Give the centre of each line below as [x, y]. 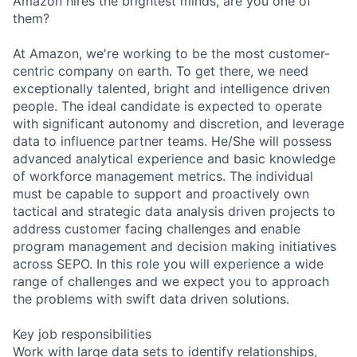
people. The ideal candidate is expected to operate [167, 106]
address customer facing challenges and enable [157, 228]
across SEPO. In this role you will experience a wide [168, 263]
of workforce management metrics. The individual [163, 176]
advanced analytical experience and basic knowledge [174, 158]
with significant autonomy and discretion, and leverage [178, 123]
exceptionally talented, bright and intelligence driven [171, 88]
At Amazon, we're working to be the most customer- [171, 53]
